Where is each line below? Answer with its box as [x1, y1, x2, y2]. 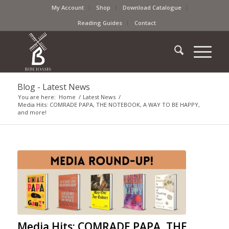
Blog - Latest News [17, 81, 90, 93]
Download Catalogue [123, 4, 182, 11]
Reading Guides [78, 19, 123, 27]
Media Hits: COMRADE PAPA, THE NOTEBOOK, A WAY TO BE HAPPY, [17, 101, 200, 108]
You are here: [17, 93, 56, 101]
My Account [52, 4, 84, 11]
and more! [17, 108, 47, 116]
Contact [134, 19, 156, 27]
